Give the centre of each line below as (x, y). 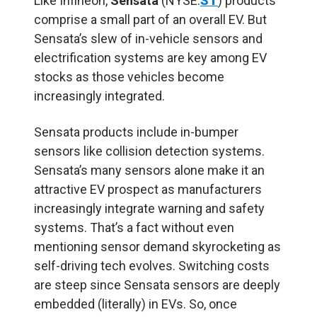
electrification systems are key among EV (150, 57)
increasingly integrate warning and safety (149, 208)
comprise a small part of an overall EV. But (150, 19)
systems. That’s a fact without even (134, 227)
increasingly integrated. (101, 96)
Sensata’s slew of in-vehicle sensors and (148, 38)
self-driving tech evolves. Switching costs (152, 265)
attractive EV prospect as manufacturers (148, 189)
